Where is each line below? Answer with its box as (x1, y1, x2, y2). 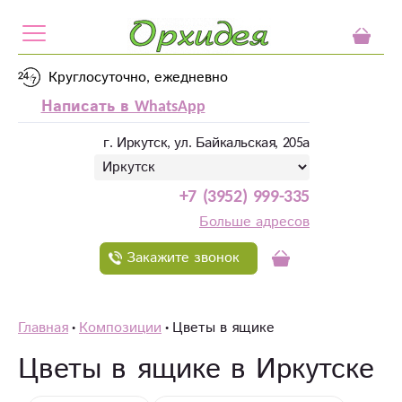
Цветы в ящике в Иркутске (18, 349, 374, 390)
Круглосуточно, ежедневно (48, 67, 228, 88)
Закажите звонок (127, 248, 240, 268)
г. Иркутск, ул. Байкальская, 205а (103, 133, 310, 153)
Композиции (79, 318, 162, 338)
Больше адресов (199, 212, 310, 232)
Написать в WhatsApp (40, 95, 205, 118)
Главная (18, 318, 68, 338)
